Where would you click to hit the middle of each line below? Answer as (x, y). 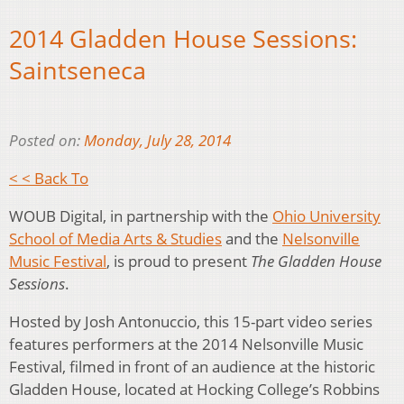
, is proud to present (179, 261)
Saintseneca (78, 70)
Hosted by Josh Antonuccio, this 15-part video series (191, 321)
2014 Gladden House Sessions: (183, 39)
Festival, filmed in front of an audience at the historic (192, 366)
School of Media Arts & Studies (115, 238)
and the (252, 238)
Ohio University (326, 216)
